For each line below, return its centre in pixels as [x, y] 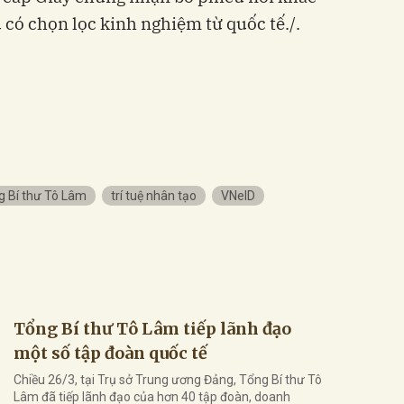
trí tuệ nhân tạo [154, 195]
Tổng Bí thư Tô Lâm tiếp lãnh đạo [152, 328]
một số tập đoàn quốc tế [110, 353]
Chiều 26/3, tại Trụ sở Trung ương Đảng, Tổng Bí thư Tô [168, 379]
